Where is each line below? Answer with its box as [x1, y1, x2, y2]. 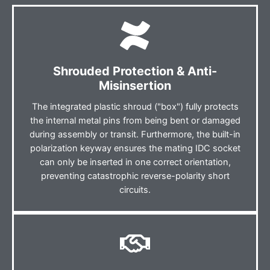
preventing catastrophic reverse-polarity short [40, 171, 230, 182]
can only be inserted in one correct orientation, [39, 157, 231, 168]
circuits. [119, 184, 151, 196]
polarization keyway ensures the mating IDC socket [30, 143, 240, 154]
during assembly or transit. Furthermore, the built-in [30, 129, 240, 140]
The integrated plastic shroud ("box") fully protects [31, 101, 239, 113]
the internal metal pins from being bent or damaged [30, 115, 240, 127]
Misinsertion [99, 78, 171, 93]
